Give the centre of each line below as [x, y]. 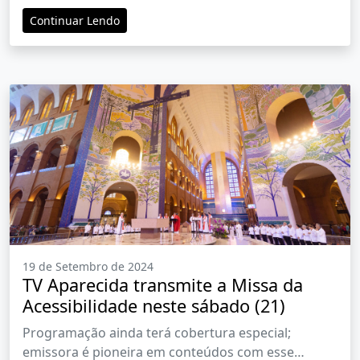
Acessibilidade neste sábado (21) [154, 306]
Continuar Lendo [75, 21]
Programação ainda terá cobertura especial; [157, 333]
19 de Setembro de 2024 [88, 267]
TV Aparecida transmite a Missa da [163, 285]
